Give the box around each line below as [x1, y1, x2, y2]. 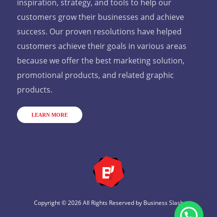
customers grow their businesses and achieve [17, 12, 184, 23]
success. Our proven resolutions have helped [17, 26, 182, 37]
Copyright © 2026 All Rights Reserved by [33, 199, 143, 207]
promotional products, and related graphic [17, 70, 174, 81]
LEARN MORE [31, 112, 68, 118]
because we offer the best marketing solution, [17, 55, 185, 66]
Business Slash [143, 199, 184, 207]
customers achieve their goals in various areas [17, 41, 186, 52]
